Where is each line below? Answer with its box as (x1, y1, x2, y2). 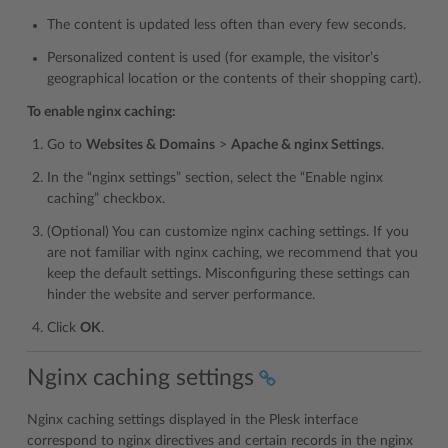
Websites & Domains (86, 138, 215, 153)
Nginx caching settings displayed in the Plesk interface (27, 412, 358, 427)
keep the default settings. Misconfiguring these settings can (47, 267, 410, 282)
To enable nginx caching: (27, 105, 176, 120)
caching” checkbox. (47, 192, 165, 207)
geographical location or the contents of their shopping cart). (47, 72, 421, 87)
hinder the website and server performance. (47, 288, 315, 303)
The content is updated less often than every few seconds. (47, 18, 406, 33)
